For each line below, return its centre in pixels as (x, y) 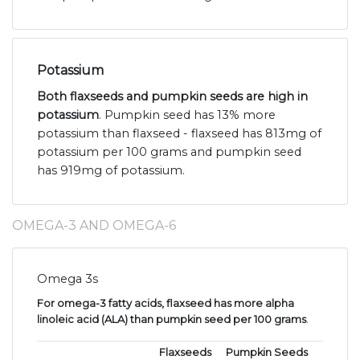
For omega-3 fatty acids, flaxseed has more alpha (166, 304)
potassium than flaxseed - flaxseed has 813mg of (179, 134)
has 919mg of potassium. (111, 171)
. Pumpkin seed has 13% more (187, 115)
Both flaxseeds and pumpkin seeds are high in (172, 97)
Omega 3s (67, 279)
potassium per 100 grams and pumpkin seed (169, 152)
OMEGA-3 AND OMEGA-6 (94, 226)
